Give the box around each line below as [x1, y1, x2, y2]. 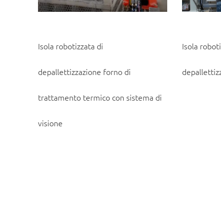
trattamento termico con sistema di [38, 92, 162, 103]
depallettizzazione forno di [38, 66, 131, 77]
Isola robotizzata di [38, 40, 104, 52]
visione [38, 117, 63, 129]
